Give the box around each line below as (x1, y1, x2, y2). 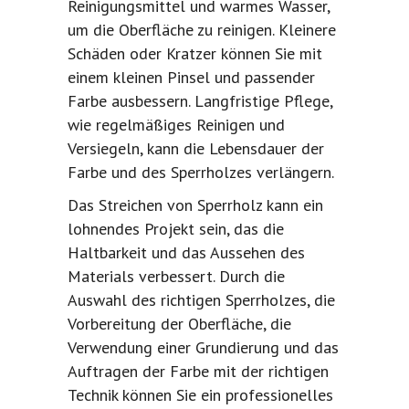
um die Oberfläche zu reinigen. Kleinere (68, 19, 336, 41)
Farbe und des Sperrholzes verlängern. (68, 162, 334, 184)
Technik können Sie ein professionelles (68, 384, 333, 406)
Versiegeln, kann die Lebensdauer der (68, 138, 324, 160)
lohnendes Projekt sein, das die (68, 218, 284, 240)
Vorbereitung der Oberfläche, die (68, 313, 291, 335)
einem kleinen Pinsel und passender (68, 67, 315, 89)
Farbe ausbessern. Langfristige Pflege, (68, 90, 332, 112)
